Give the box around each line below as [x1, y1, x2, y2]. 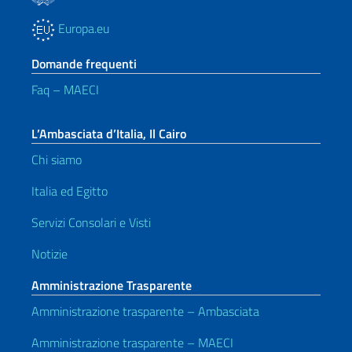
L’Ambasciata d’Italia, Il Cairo [31, 124, 186, 143]
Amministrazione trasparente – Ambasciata [31, 302, 259, 321]
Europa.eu [55, 19, 109, 38]
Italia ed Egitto [31, 181, 108, 200]
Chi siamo [31, 150, 82, 169]
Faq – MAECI [31, 80, 99, 99]
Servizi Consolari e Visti [31, 213, 151, 232]
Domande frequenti [31, 54, 137, 73]
